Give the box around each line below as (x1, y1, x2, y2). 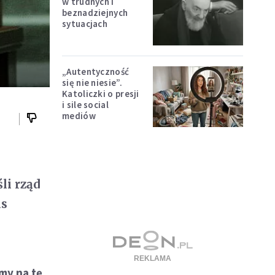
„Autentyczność (62, 66, 130, 78)
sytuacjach (62, 17, 107, 29)
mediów (62, 110, 96, 122)
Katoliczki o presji (62, 88, 139, 100)
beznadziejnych (62, 6, 128, 18)
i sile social (62, 99, 109, 111)
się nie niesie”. (62, 77, 122, 89)
